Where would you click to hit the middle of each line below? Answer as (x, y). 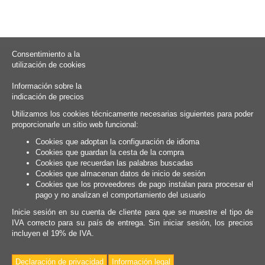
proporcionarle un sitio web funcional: (75, 125)
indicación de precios (48, 97)
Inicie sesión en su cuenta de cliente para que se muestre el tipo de (132, 212)
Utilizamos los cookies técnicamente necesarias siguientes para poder (132, 114)
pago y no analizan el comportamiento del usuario (120, 195)
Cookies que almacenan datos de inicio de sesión (120, 174)
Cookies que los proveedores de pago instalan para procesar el (144, 184)
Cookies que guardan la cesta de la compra (110, 152)
